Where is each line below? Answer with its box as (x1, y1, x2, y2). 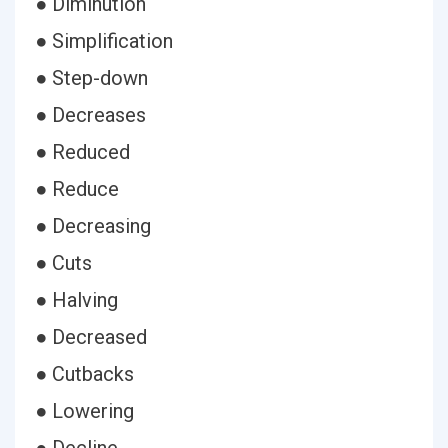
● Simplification (35, 29, 173, 53)
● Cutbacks (35, 362, 134, 386)
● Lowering (35, 399, 134, 423)
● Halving (35, 288, 118, 312)
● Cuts (35, 251, 92, 275)
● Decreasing (35, 214, 151, 238)
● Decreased (35, 325, 147, 349)
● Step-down (35, 66, 148, 90)
